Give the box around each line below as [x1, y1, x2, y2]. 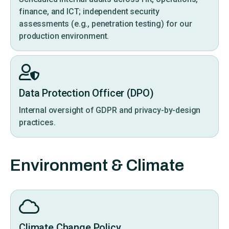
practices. [19, 118, 56, 128]
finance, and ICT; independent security [19, 7, 159, 17]
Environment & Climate [10, 156, 184, 175]
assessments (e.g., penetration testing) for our [19, 19, 192, 29]
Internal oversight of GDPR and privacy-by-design [19, 105, 201, 116]
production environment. [19, 31, 109, 41]
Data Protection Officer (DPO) [19, 87, 154, 100]
